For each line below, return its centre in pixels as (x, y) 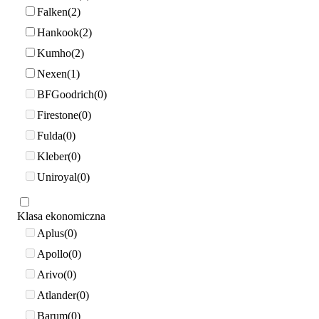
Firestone (58, 115)
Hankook (58, 32)
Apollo (53, 253)
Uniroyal (57, 177)
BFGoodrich (66, 94)
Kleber (52, 156)
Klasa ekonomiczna (61, 216)
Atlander (57, 295)
